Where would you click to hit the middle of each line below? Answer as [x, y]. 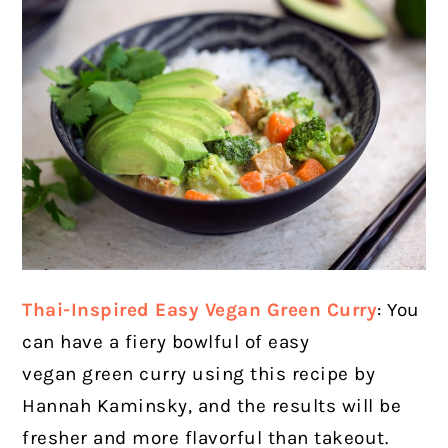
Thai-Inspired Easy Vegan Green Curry [200, 309]
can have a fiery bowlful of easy [166, 341]
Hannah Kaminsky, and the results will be [212, 405]
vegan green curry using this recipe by [199, 373]
